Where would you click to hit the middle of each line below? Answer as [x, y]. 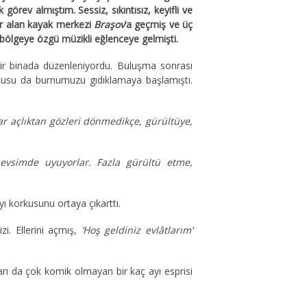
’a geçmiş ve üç [159, 24]
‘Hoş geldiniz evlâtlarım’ [135, 230]
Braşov [109, 24]
